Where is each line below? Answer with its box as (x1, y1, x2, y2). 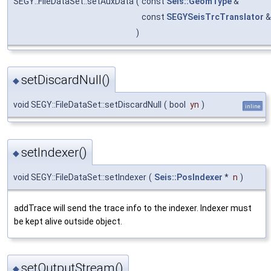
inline (245, 103, 261, 110)
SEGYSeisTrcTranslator (166, 12, 264, 22)
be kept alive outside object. (14, 216, 122, 226)
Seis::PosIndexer (154, 172, 223, 182)
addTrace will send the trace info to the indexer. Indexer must (14, 203, 252, 213)
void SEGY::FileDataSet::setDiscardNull (13, 100, 162, 110)
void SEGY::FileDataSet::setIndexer (13, 172, 146, 182)
